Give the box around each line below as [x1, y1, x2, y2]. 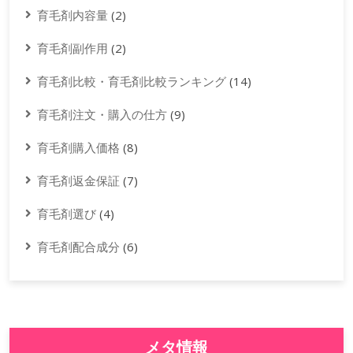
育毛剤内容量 [37, 7, 108, 24]
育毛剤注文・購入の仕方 [37, 106, 167, 123]
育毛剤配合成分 [37, 239, 120, 255]
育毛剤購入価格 [37, 139, 120, 156]
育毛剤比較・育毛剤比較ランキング [37, 73, 226, 90]
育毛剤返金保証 [37, 173, 120, 189]
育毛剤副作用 [37, 40, 108, 57]
